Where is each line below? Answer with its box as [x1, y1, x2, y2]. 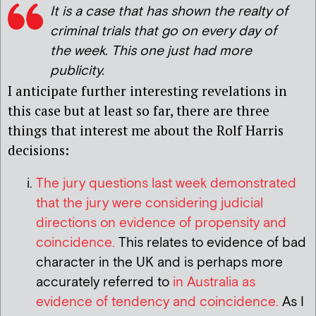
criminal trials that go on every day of [50, 23, 276, 41]
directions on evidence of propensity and [36, 214, 286, 232]
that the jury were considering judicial [36, 194, 263, 212]
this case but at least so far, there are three [8, 102, 269, 120]
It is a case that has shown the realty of [50, 3, 288, 21]
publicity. [50, 62, 104, 80]
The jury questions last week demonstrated [36, 174, 296, 193]
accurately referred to [36, 273, 173, 291]
